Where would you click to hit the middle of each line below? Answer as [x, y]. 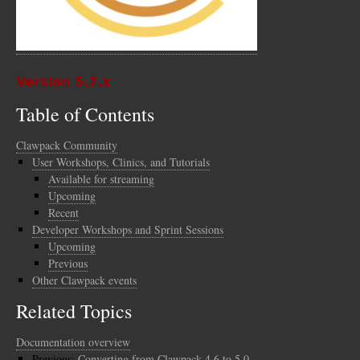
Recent [63, 213]
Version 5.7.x [63, 82]
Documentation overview [73, 342]
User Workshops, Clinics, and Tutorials [121, 162]
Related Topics [74, 311]
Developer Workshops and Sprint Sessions [128, 230]
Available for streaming [101, 179]
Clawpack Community [67, 145]
